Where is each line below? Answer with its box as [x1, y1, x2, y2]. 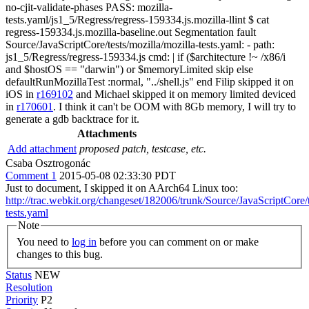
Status [6, 268, 32, 281]
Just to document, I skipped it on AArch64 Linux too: [6, 182, 238, 194]
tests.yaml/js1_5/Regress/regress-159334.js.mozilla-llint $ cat [6, 14, 269, 26]
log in [72, 235, 97, 248]
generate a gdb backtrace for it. [6, 113, 139, 125]
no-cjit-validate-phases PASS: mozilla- [6, 1, 172, 13]
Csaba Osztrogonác [6, 157, 90, 169]
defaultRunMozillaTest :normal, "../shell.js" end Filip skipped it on [6, 76, 294, 88]
